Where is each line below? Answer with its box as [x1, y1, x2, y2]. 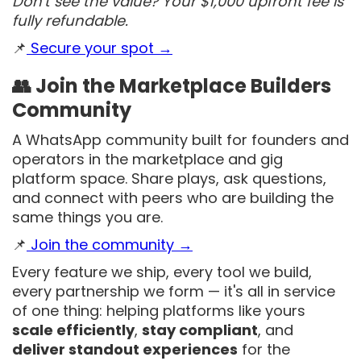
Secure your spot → [27, 38, 172, 58]
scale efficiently [12, 320, 135, 340]
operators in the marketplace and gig [12, 149, 283, 169]
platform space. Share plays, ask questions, [12, 168, 326, 189]
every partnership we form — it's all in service [12, 281, 335, 301]
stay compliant [142, 320, 258, 340]
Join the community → [27, 234, 193, 255]
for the [238, 339, 290, 359]
